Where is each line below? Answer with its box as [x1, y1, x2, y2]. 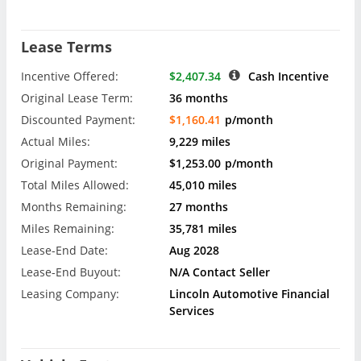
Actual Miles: [21, 134, 90, 150]
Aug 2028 [169, 243, 220, 259]
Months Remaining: [21, 199, 127, 215]
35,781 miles [169, 221, 238, 237]
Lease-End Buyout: [21, 264, 121, 280]
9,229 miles [169, 134, 231, 150]
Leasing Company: [21, 286, 119, 302]
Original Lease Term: [21, 90, 133, 106]
